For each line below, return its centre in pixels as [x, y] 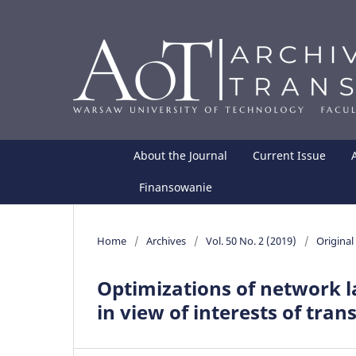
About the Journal [181, 155]
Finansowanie [176, 187]
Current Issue [290, 155]
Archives [166, 240]
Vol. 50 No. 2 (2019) [251, 240]
